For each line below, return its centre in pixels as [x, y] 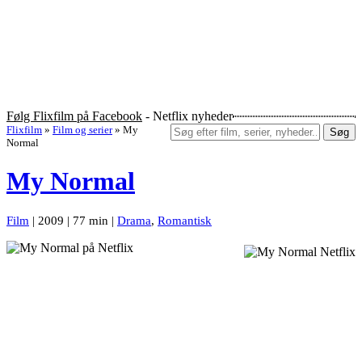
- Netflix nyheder [187, 116]
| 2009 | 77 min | [73, 220]
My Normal [71, 181]
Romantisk [185, 220]
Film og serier [82, 130]
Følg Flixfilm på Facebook [74, 116]
